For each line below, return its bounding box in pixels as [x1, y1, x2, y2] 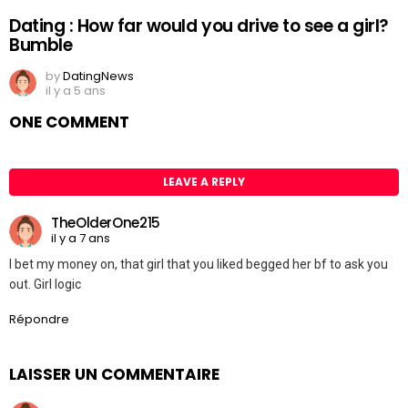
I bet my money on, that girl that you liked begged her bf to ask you [9, 257, 388, 272]
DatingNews [63, 66, 134, 85]
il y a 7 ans [51, 229, 110, 247]
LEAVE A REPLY [163, 173, 245, 189]
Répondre [9, 311, 69, 329]
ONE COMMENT [9, 110, 129, 133]
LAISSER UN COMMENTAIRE [9, 363, 219, 386]
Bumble [9, 32, 73, 57]
